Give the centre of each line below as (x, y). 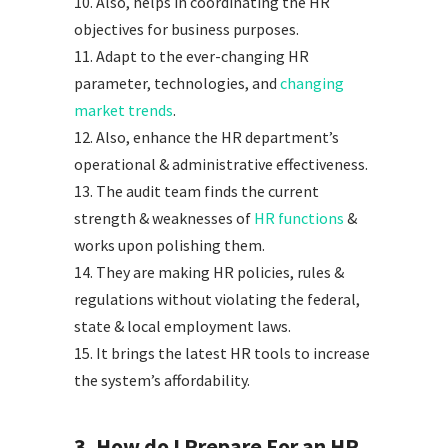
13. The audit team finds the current (196, 191)
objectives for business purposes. (186, 29)
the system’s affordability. (162, 380)
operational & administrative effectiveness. (221, 164)
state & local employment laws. (182, 326)
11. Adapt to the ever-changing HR (191, 56)
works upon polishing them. (169, 245)
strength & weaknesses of (164, 218)
